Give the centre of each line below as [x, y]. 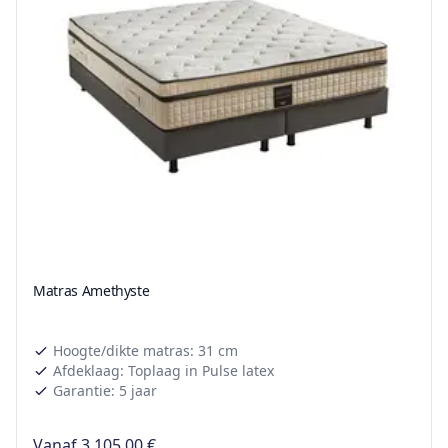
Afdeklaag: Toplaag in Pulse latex [163, 371]
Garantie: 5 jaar [105, 391]
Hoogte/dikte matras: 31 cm [145, 351]
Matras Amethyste [91, 291]
